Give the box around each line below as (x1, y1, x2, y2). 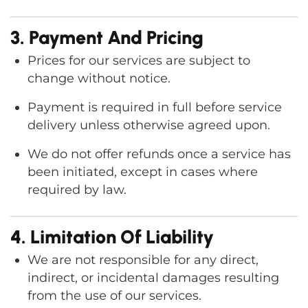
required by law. (27, 182, 126, 197)
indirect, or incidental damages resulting (27, 270, 279, 285)
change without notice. (27, 71, 170, 86)
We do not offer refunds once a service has (27, 146, 291, 162)
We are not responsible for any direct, (27, 252, 258, 267)
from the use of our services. (27, 288, 201, 303)
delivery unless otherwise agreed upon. (27, 118, 270, 133)
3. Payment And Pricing (10, 26, 203, 49)
